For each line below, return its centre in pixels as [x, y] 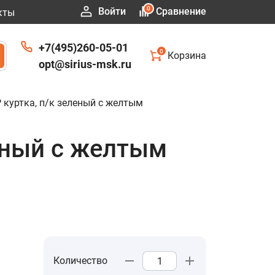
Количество [80, 261]
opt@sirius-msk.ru [85, 64]
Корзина [187, 56]
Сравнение [181, 11]
